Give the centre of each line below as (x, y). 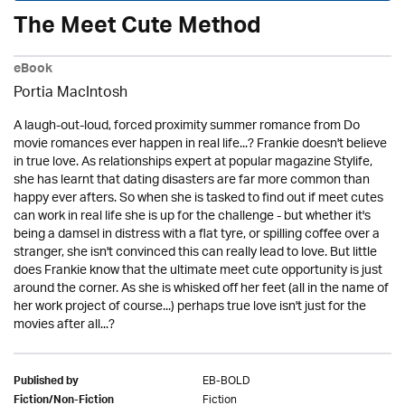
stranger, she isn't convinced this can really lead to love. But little (195, 253)
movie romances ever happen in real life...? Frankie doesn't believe (200, 145)
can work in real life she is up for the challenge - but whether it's (192, 217)
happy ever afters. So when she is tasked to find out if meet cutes (198, 199)
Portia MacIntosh (71, 94)
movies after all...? (64, 325)
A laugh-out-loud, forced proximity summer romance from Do (187, 127)
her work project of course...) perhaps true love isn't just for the (190, 307)
